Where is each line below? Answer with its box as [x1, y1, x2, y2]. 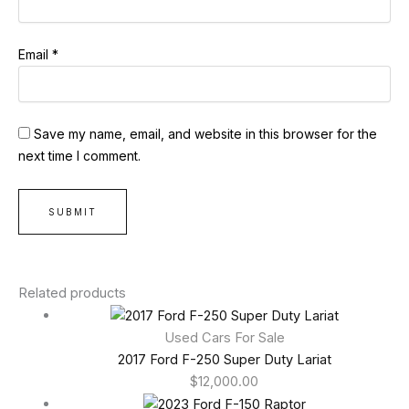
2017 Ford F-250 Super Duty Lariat [117, 351, 331, 369]
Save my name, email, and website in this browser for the [34, 126, 377, 142]
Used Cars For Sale [163, 330, 285, 347]
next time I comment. [18, 148, 141, 164]
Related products [18, 285, 126, 302]
